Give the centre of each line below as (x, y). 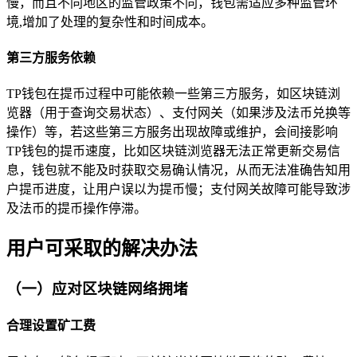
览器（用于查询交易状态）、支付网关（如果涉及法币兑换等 (178, 113)
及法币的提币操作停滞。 (76, 209)
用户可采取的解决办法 (102, 249)
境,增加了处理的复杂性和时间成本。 (110, 22)
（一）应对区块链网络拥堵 (97, 289)
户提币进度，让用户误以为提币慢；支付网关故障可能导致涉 (178, 190)
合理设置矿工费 (51, 326)
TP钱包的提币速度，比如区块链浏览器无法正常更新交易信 (173, 151)
